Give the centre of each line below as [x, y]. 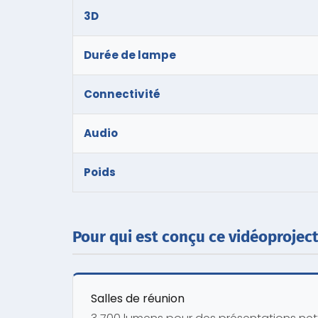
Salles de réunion [138, 298]
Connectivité [122, 94]
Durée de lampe [130, 55]
